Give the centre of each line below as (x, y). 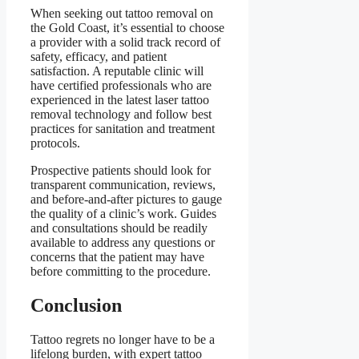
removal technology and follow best (121, 115)
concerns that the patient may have (117, 257)
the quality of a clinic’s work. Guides (123, 214)
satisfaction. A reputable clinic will (117, 71)
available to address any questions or (123, 243)
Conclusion (76, 305)
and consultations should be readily (119, 228)
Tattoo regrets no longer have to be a (123, 339)
